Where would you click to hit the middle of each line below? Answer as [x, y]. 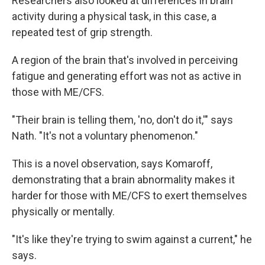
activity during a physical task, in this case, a [114, 16]
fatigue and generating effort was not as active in [127, 76]
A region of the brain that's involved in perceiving [125, 60]
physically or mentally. [63, 211]
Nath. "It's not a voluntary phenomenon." [105, 135]
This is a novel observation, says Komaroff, [112, 163]
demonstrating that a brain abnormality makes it [123, 179]
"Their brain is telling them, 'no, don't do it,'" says [122, 119]
